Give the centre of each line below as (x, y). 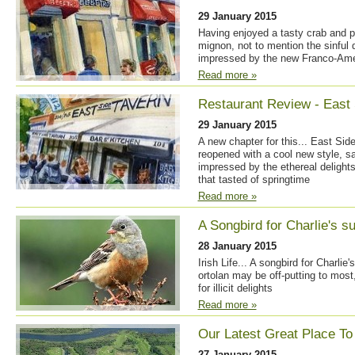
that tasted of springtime (254, 179)
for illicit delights (235, 288)
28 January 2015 (237, 246)
